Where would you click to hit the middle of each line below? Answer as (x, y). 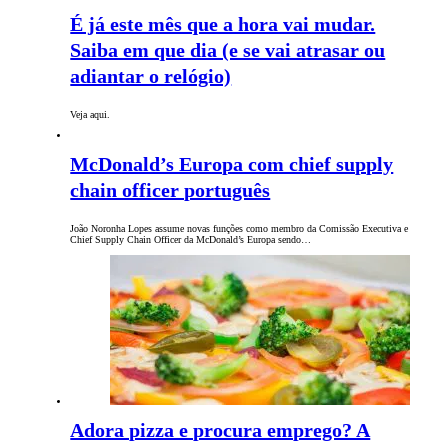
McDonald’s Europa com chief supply (232, 164)
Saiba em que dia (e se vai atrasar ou (228, 50)
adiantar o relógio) (151, 76)
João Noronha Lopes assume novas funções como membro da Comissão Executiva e (239, 229)
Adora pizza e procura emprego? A (220, 430)
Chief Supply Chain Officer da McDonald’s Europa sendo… (191, 240)
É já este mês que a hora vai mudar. (223, 24)
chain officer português (170, 190)
